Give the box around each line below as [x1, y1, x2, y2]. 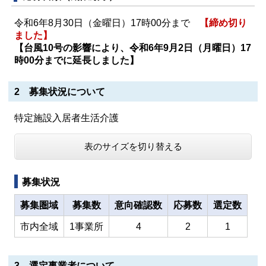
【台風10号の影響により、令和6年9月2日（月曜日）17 [14, 43, 251, 53]
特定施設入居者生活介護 [14, 113, 119, 123]
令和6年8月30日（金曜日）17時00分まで [14, 18, 199, 28]
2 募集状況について [14, 87, 105, 97]
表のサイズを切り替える [84, 141, 182, 151]
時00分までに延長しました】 [14, 55, 139, 65]
